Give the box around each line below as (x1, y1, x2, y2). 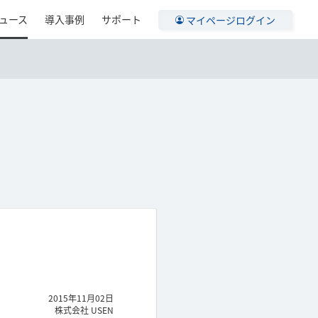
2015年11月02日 (48, 292, 114, 305)
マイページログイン (186, 12, 275, 27)
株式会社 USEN (55, 304, 114, 317)
